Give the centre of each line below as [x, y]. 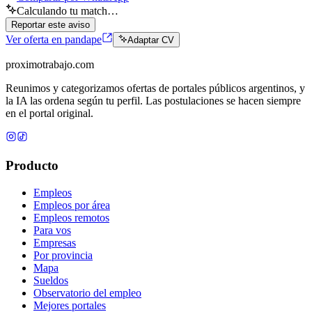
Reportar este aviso [50, 24]
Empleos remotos [71, 217]
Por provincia [63, 255]
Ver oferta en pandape [54, 40]
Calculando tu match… [68, 10]
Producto [32, 165]
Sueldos [51, 280]
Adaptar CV [151, 40]
